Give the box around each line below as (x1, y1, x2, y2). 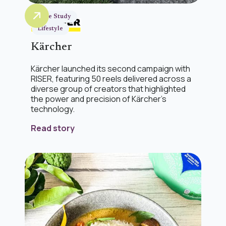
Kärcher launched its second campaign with (31, 63, 190, 75)
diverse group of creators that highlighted (31, 83, 186, 95)
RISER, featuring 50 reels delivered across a (31, 73, 191, 85)
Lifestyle (38, 25, 63, 32)
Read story (31, 123, 75, 134)
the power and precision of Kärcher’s (31, 93, 166, 105)
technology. (31, 103, 75, 115)
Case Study (38, 13, 71, 20)
